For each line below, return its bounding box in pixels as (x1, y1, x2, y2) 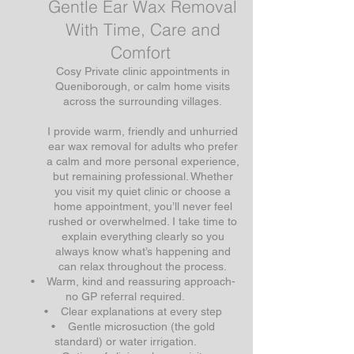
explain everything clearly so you (61, 229, 224, 243)
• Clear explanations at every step (32, 304, 222, 318)
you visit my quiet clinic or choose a (55, 184, 231, 198)
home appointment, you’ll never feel (53, 199, 232, 213)
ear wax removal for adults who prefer (47, 139, 238, 153)
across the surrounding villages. (63, 94, 222, 107)
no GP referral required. (66, 289, 188, 303)
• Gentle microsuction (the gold (39, 319, 215, 333)
